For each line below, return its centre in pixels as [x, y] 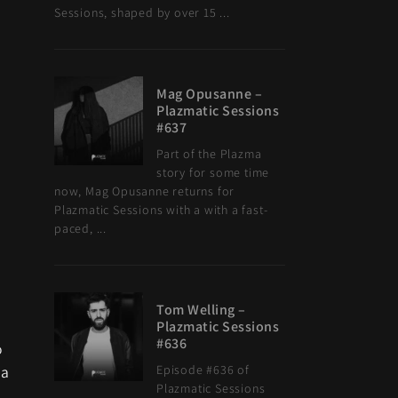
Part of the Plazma [209, 154]
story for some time [213, 172]
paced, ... [80, 228]
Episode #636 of [203, 370]
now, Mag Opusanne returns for [145, 191]
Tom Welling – [201, 310]
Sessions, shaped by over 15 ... [142, 12]
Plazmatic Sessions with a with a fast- [161, 210]
